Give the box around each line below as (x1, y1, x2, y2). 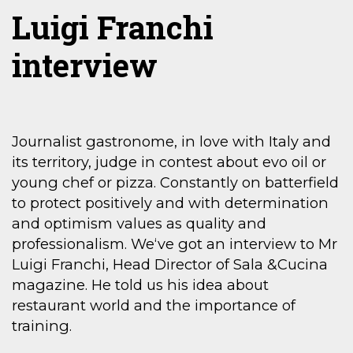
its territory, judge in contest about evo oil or (12, 153, 326, 172)
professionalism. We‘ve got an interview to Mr (12, 235, 337, 254)
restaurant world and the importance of (12, 296, 295, 315)
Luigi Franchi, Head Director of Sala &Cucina (12, 255, 328, 274)
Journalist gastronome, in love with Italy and (12, 132, 331, 151)
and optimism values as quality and (12, 214, 266, 233)
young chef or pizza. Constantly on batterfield (12, 173, 339, 192)
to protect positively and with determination (12, 194, 329, 213)
